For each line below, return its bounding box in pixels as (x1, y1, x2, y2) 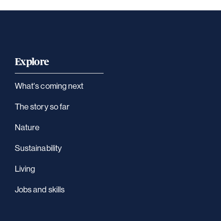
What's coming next (15, 80, 84, 91)
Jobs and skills (15, 184, 65, 195)
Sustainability (15, 143, 62, 153)
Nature (15, 122, 40, 133)
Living (15, 163, 36, 174)
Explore (15, 56, 49, 68)
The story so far (15, 101, 70, 112)
